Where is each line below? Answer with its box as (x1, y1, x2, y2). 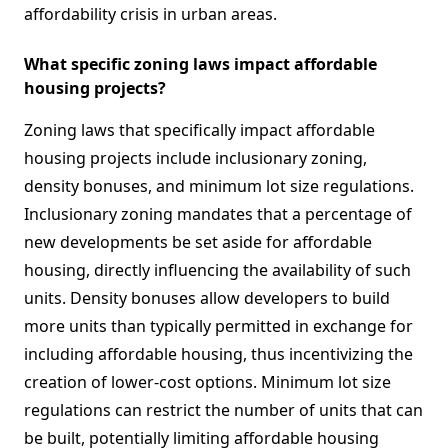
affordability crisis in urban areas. (24, 3, 277, 26)
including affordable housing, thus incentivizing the (24, 343, 413, 366)
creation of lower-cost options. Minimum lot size (24, 371, 391, 394)
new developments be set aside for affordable (24, 231, 372, 254)
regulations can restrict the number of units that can (24, 399, 423, 422)
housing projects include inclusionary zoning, (24, 147, 367, 170)
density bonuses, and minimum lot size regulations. (24, 175, 414, 198)
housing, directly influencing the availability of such (24, 259, 411, 282)
